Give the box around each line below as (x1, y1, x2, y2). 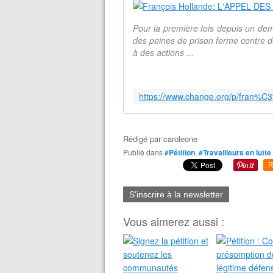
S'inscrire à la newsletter (129, 190, 223, 199)
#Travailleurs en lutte (199, 147, 271, 158)
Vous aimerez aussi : (123, 213, 224, 229)
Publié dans (128, 147, 163, 157)
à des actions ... (133, 46, 194, 58)
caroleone (163, 133, 197, 144)
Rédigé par (123, 133, 163, 144)
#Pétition (165, 147, 195, 158)
